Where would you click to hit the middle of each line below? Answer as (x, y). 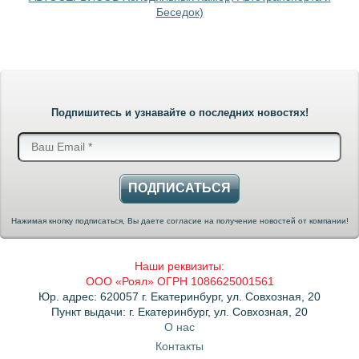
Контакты (179, 346)
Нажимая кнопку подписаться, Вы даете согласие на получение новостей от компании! (179, 220)
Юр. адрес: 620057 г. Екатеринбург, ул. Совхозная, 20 (179, 296)
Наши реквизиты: (179, 266)
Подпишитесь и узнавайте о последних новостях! (179, 112)
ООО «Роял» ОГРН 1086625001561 (179, 281)
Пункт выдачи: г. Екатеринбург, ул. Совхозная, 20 (179, 311)
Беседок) (179, 12)
